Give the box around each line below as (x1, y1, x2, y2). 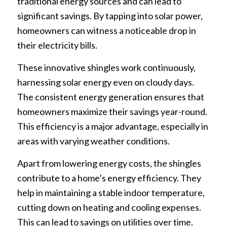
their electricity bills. (17, 39, 97, 51)
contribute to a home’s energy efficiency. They (17, 172, 201, 184)
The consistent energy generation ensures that (17, 91, 204, 103)
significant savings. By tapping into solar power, (17, 10, 203, 21)
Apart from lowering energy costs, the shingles (17, 158, 201, 169)
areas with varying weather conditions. (17, 135, 170, 147)
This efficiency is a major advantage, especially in (17, 121, 208, 132)
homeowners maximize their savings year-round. (17, 106, 207, 118)
